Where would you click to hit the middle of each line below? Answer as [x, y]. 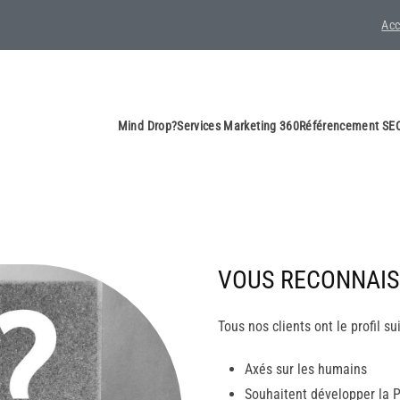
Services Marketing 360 [238, 125]
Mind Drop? [147, 125]
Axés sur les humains [306, 369]
